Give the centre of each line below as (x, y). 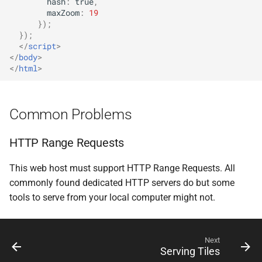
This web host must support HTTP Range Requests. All (122, 168)
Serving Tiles (190, 251)
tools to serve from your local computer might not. (112, 197)
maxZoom (63, 13)
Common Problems (71, 114)
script (42, 46)
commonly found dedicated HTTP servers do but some (122, 182)
